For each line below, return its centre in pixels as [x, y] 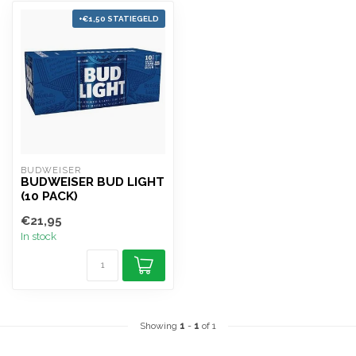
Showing [160, 326]
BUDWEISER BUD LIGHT [93, 182]
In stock [39, 236]
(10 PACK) [49, 196]
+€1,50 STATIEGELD [119, 19]
